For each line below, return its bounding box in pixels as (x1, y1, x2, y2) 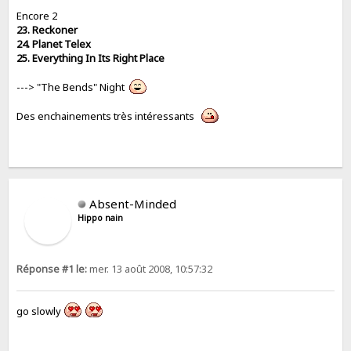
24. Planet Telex (16, 37, 92, 52)
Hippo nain (78, 212, 124, 223)
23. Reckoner (16, 23, 78, 38)
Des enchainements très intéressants (16, 109, 202, 124)
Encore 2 (16, 9, 58, 24)
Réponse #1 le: (16, 262, 88, 276)
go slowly (16, 304, 64, 319)
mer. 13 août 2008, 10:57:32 (87, 262, 213, 276)
